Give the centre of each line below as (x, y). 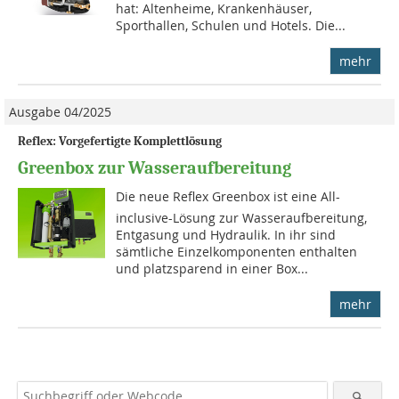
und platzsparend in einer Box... (212, 269)
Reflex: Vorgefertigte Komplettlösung (120, 142)
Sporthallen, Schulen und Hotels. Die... (231, 26)
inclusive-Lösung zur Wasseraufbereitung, (242, 218)
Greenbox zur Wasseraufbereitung (155, 168)
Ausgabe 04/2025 (60, 112)
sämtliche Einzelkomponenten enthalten (237, 252)
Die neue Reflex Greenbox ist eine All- (228, 197)
